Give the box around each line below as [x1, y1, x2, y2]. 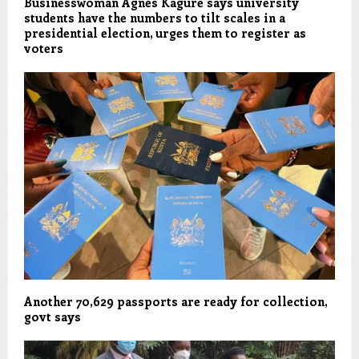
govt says [24, 308, 81, 325]
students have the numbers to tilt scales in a [24, 10, 285, 26]
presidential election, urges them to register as [24, 25, 306, 42]
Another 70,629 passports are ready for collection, [24, 292, 327, 309]
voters [24, 40, 63, 57]
